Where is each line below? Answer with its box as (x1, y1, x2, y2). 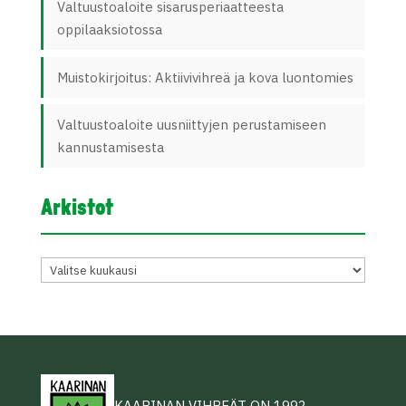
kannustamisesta (56, 139, 164, 156)
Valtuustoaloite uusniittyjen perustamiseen (56, 116, 326, 133)
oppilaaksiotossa (56, 21, 162, 38)
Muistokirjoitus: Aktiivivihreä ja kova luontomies (56, 68, 353, 86)
